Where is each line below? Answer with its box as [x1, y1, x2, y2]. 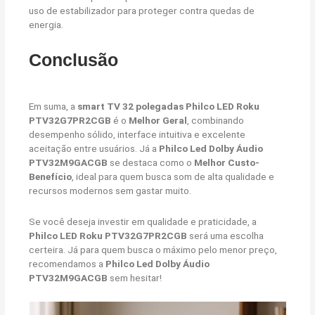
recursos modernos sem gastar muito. [29, 185, 192, 197]
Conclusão [29, 50, 119, 70]
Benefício [29, 171, 72, 183]
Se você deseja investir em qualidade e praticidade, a [29, 216, 257, 228]
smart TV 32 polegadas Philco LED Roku [77, 101, 260, 112]
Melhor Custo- [194, 157, 260, 169]
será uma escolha [187, 230, 264, 242]
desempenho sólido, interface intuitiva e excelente [29, 129, 246, 141]
